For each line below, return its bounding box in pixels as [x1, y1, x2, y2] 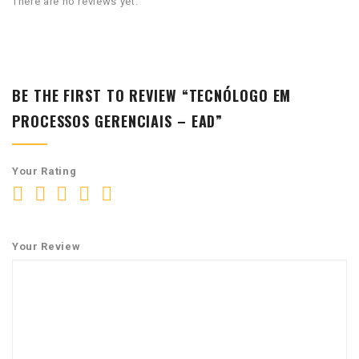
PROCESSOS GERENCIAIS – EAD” [12, 110, 224, 131]
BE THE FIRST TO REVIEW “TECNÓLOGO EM [12, 84, 292, 106]
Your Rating [12, 164, 77, 177]
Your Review [12, 240, 81, 252]
